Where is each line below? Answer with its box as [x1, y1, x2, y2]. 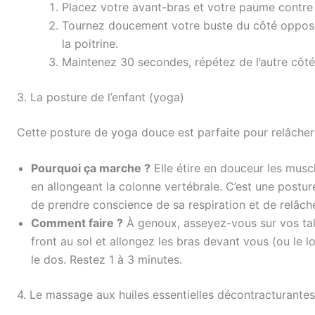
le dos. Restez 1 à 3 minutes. [31, 252, 182, 267]
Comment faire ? [31, 216, 123, 231]
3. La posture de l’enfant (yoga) [17, 89, 184, 104]
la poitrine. [62, 36, 118, 51]
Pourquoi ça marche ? [31, 161, 150, 176]
